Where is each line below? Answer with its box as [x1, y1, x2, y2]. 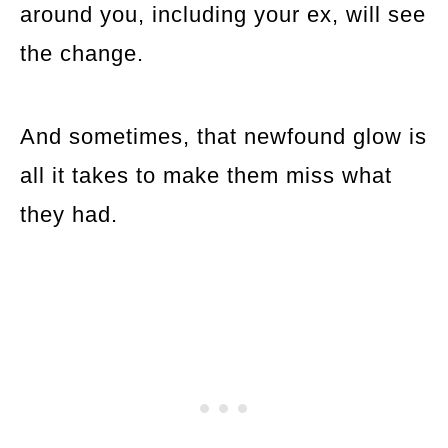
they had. [20, 201, 118, 227]
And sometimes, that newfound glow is [20, 123, 427, 149]
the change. [20, 40, 144, 66]
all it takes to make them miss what [20, 162, 392, 188]
